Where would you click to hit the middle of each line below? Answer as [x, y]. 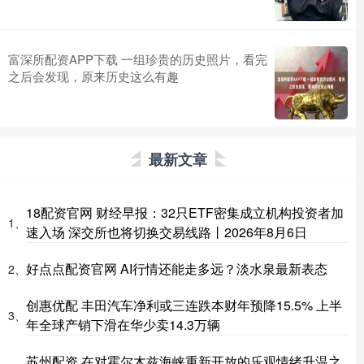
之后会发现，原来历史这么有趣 [93, 76]
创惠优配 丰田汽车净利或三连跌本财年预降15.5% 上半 [184, 305]
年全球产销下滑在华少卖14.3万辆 [123, 325]
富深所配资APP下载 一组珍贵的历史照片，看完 [138, 59]
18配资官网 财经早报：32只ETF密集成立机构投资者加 [185, 213]
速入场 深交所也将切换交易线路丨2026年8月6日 [167, 232]
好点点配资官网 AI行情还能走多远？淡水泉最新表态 [177, 269]
